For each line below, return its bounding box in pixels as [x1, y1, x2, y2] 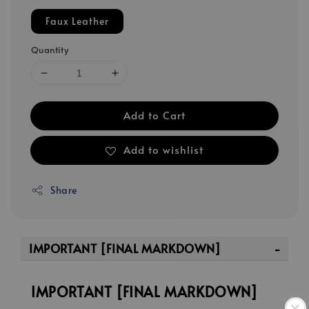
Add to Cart [123, 108, 186, 123]
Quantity [31, 43, 69, 57]
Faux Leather [46, 14, 109, 28]
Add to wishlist [123, 141, 203, 157]
